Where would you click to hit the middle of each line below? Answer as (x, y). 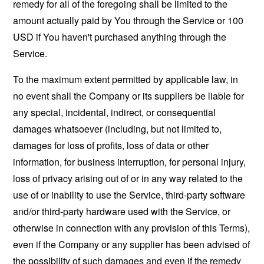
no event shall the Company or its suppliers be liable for (129, 96)
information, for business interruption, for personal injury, (130, 162)
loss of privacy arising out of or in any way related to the (128, 178)
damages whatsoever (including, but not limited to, (118, 129)
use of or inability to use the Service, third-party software (129, 195)
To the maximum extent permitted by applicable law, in (126, 79)
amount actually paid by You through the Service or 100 (128, 20)
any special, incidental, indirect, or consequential (115, 112)
